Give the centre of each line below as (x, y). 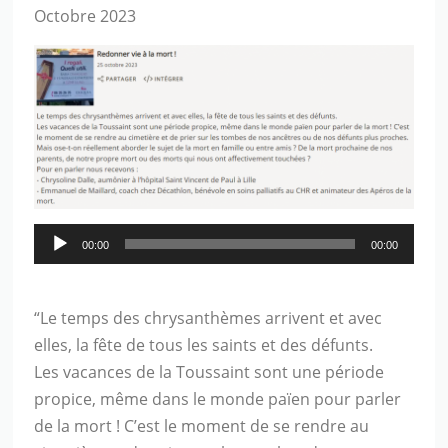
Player (57, 262)
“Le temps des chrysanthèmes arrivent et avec (208, 317)
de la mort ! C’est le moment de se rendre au (202, 425)
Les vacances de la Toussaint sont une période (209, 371)
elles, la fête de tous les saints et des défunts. (204, 344)
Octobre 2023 (85, 16)
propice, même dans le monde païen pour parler (218, 398)
